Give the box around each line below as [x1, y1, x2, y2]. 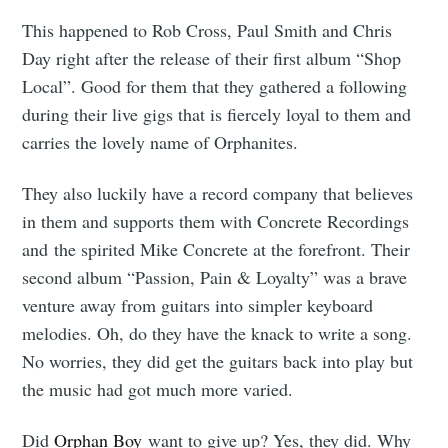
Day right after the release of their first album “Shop [22, 46, 402, 70]
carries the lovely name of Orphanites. [22, 130, 299, 154]
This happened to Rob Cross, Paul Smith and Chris [22, 18, 393, 42]
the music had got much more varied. [22, 377, 294, 402]
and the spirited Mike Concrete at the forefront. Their [22, 237, 411, 262]
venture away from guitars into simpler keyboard [22, 293, 374, 318]
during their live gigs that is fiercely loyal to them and [22, 102, 412, 126]
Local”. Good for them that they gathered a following [22, 74, 408, 98]
